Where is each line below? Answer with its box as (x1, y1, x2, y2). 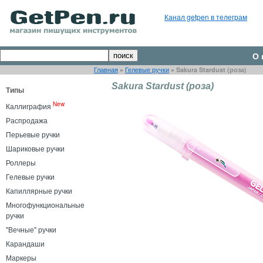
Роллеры (6, 157, 36, 167)
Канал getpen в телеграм (164, 12, 247, 22)
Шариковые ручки (6, 143, 65, 153)
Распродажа (6, 115, 48, 125)
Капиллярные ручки (6, 186, 72, 195)
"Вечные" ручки (6, 224, 56, 234)
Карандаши (6, 238, 45, 248)
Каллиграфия (6, 101, 51, 111)
